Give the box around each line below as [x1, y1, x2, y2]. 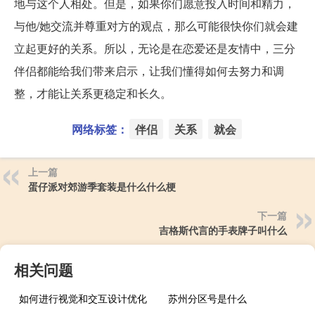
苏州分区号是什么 [168, 290, 247, 305]
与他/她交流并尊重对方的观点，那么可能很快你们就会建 [14, 17, 298, 34]
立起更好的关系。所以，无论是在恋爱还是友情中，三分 [14, 39, 295, 56]
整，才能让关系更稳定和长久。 [14, 84, 172, 101]
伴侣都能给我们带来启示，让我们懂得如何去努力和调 [14, 62, 284, 79]
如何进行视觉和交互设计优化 [19, 290, 147, 305]
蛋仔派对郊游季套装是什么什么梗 [28, 179, 176, 193]
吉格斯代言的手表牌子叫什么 [159, 222, 287, 237]
